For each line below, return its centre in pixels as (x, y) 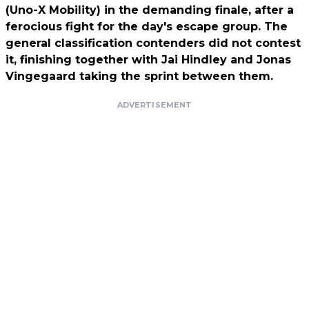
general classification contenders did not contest (153, 43)
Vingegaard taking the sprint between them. (139, 77)
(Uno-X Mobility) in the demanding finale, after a (150, 10)
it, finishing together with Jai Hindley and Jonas (148, 60)
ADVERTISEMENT (154, 105)
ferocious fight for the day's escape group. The (147, 27)
